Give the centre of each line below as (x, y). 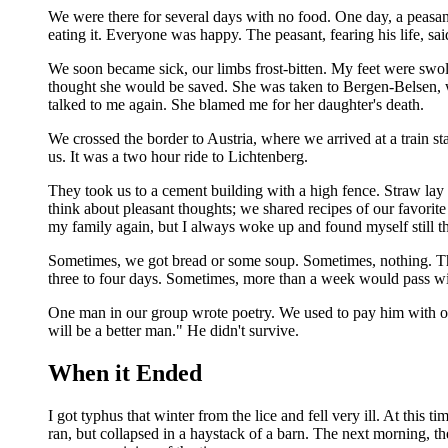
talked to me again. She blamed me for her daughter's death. (236, 105)
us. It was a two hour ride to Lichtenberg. (178, 157)
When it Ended (125, 373)
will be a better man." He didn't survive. (173, 331)
